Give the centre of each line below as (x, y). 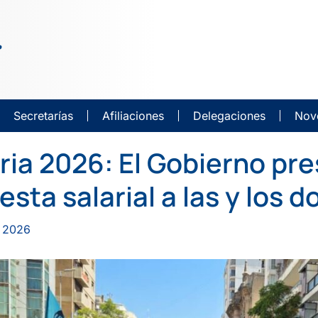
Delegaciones (229, 116)
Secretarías (43, 116)
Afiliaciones (133, 116)
